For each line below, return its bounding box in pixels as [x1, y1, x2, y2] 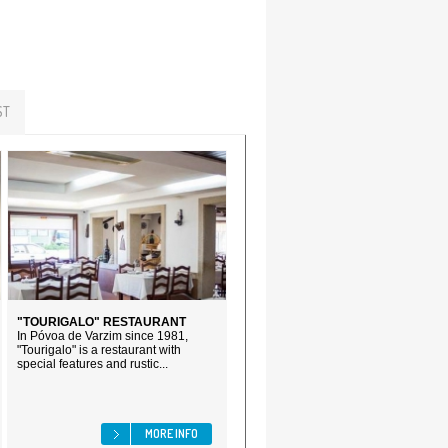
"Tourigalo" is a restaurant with [17, 343, 181, 357]
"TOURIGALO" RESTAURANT [17, 315, 186, 329]
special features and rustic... [17, 357, 168, 371]
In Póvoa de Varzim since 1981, [17, 329, 188, 343]
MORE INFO [145, 426, 198, 441]
